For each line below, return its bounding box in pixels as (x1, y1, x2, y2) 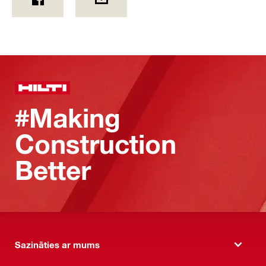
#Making (15, 102, 121, 134)
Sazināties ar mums (15, 239, 100, 250)
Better (15, 154, 91, 186)
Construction (15, 128, 176, 160)
